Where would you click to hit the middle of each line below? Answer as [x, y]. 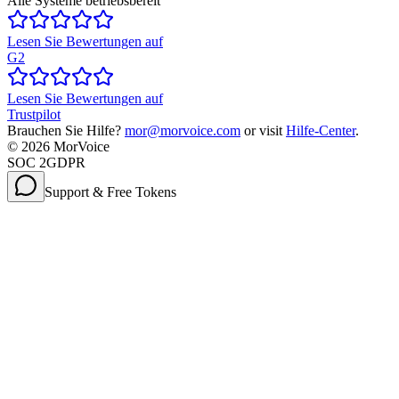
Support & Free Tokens [110, 192]
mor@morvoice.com [183, 131]
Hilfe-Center [321, 131]
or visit [263, 131]
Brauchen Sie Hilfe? [64, 131]
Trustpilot [34, 115]
